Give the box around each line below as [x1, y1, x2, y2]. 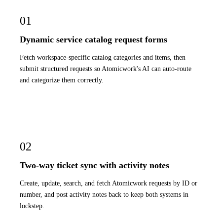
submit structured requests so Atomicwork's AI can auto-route [20, 65, 191, 73]
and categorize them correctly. [20, 76, 104, 84]
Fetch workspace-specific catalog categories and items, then [20, 53, 185, 62]
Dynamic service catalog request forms [20, 35, 167, 45]
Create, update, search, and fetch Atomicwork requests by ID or [20, 179, 197, 187]
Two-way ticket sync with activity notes [20, 160, 169, 170]
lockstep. [20, 202, 44, 210]
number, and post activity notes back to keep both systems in [20, 190, 188, 199]
